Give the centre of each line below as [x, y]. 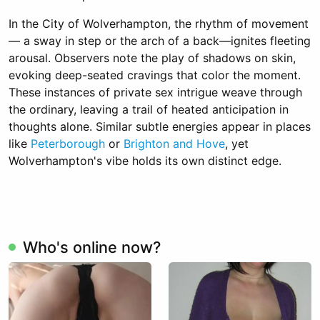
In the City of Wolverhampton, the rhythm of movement [159, 24]
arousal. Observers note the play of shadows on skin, [152, 58]
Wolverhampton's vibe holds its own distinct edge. [145, 161]
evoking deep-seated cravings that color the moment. [155, 75]
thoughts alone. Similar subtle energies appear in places [160, 126]
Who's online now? [92, 247]
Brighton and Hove [174, 144]
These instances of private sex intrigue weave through [155, 92]
